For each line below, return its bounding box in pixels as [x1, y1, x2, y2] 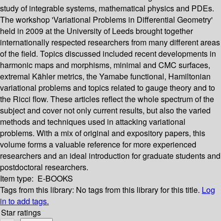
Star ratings [1, 207, 41, 219]
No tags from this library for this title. [76, 184, 200, 196]
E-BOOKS [37, 173, 73, 184]
